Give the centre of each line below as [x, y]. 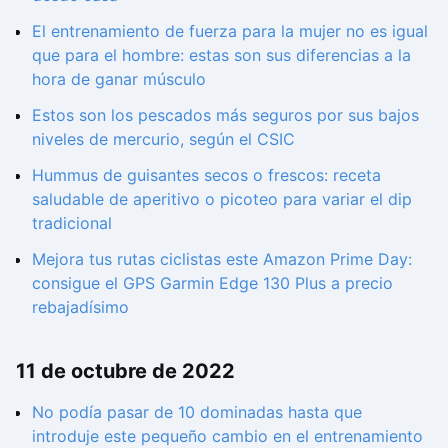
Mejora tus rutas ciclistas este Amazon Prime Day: [222, 258]
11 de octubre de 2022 [125, 370]
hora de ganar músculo [119, 78]
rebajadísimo [80, 306]
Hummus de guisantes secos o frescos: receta [206, 174]
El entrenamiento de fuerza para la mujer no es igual [230, 30]
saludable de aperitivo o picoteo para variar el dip [222, 198]
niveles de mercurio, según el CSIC [163, 138]
